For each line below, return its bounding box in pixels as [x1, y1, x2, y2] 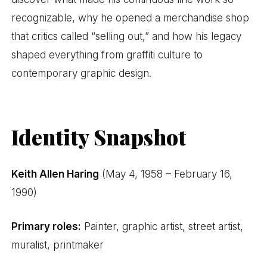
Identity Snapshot [11, 122, 187, 151]
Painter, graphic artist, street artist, [81, 220, 244, 232]
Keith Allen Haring [11, 168, 100, 181]
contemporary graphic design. [11, 67, 152, 79]
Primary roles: [11, 220, 82, 232]
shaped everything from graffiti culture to [11, 48, 203, 61]
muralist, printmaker [11, 238, 104, 251]
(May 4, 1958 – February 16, [99, 168, 233, 181]
